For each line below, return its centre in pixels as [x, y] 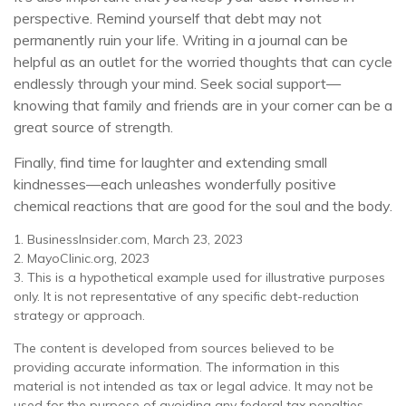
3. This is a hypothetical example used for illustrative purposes [199, 277]
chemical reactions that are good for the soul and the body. [203, 206]
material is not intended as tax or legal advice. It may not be [193, 386]
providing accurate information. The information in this [177, 367]
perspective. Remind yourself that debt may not [168, 18]
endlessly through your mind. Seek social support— [177, 83]
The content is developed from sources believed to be [174, 348]
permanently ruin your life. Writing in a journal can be [181, 40]
